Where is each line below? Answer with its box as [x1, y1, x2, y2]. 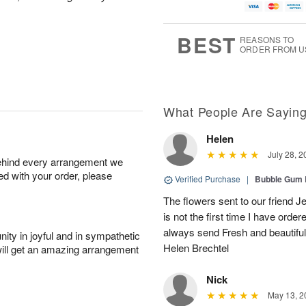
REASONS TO [240, 33, 294, 46]
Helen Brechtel [163, 240, 229, 255]
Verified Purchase [173, 173, 242, 185]
